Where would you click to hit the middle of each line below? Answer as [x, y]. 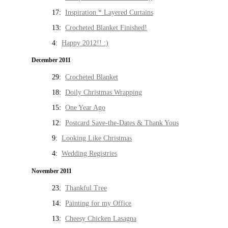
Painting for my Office [98, 204]
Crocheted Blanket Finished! [106, 27]
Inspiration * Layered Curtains [109, 12]
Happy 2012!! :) [85, 43]
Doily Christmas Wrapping [104, 93]
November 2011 [52, 171]
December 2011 [51, 61]
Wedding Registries [89, 154]
